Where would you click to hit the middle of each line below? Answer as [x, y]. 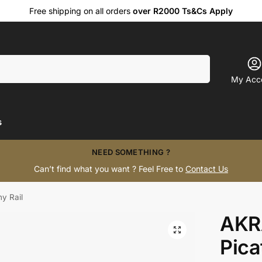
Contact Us [207, 169]
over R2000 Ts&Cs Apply [183, 11]
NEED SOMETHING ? [131, 152]
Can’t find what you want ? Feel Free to [110, 169]
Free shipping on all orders [81, 11]
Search [194, 60]
